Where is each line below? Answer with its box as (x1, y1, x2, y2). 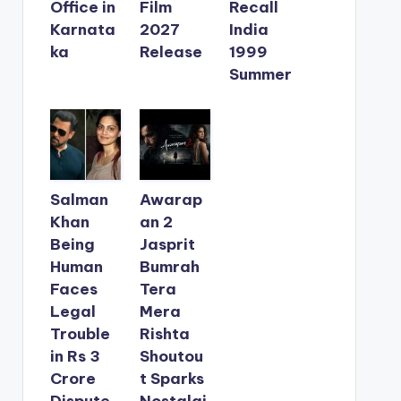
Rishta (139, 323, 190, 344)
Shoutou (139, 346, 203, 366)
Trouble (49, 323, 110, 344)
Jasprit (139, 234, 195, 254)
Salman (49, 189, 108, 209)
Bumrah (139, 256, 200, 277)
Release (139, 41, 202, 62)
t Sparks (139, 368, 204, 388)
